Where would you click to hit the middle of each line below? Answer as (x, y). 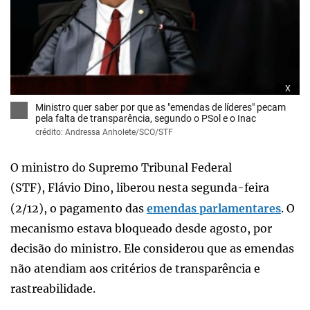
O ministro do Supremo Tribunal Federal (121, 167)
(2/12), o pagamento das (79, 208)
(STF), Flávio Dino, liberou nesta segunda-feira (140, 187)
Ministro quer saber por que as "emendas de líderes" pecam (161, 107)
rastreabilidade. (53, 288)
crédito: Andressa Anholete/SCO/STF (104, 132)
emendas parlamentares (214, 208)
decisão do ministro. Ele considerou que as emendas (152, 248)
